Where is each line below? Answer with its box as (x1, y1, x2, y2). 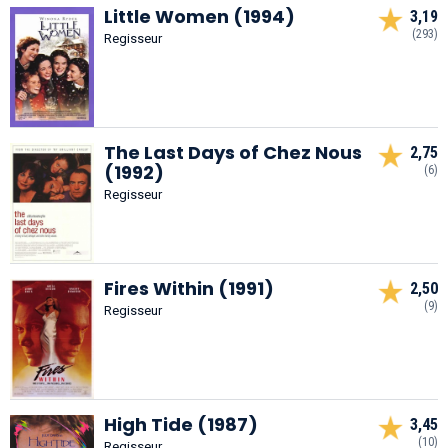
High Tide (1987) (104, 411, 258, 437)
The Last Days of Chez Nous (104, 139, 362, 165)
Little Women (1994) (104, 3, 295, 29)
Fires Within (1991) (104, 275, 274, 301)
